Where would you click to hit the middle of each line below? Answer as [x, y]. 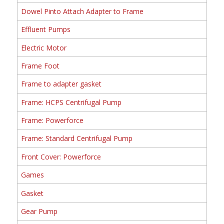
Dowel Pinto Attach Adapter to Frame [82, 11]
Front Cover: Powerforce [61, 156]
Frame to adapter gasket [61, 84]
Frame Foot [40, 65]
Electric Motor [43, 47]
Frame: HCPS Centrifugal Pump [71, 102]
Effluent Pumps [45, 29]
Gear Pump [39, 211]
